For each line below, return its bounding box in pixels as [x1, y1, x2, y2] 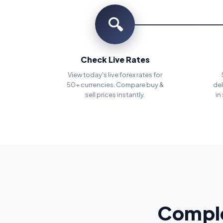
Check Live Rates [80, 54, 150, 65]
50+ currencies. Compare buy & [66, 81, 164, 89]
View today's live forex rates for [68, 71, 162, 79]
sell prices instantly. [85, 91, 145, 99]
